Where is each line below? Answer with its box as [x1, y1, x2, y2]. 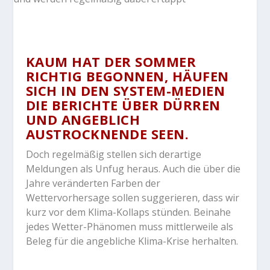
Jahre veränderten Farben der [25, 177, 160, 190]
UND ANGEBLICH [25, 110, 140, 128]
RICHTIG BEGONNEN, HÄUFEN [25, 67, 229, 85]
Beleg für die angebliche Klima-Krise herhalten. [25, 234, 238, 248]
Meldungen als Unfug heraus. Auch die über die [25, 162, 240, 175]
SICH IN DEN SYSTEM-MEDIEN [25, 81, 225, 99]
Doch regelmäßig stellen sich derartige [25, 148, 201, 161]
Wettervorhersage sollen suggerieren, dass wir [25, 191, 239, 204]
